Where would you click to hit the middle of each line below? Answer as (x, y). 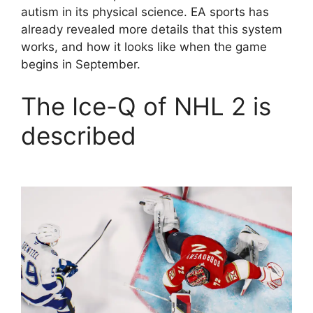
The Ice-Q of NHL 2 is (146, 106)
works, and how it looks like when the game (144, 47)
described (79, 135)
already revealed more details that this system (152, 29)
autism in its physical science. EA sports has (145, 12)
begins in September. (81, 64)
